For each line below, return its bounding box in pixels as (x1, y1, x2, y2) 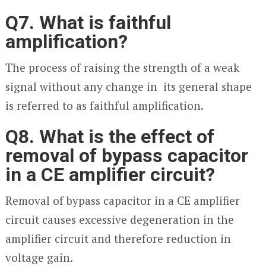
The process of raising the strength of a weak (5, 60, 239, 75)
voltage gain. (5, 250, 73, 265)
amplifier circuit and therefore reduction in (5, 231, 231, 246)
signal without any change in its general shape (5, 79, 252, 94)
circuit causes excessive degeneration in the (5, 212, 234, 227)
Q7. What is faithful (5, 11, 171, 34)
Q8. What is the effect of (5, 125, 214, 148)
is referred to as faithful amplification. (5, 98, 204, 113)
